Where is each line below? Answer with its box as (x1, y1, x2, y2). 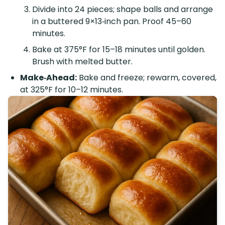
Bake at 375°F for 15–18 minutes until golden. (32, 43, 205, 55)
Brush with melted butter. (32, 55, 133, 67)
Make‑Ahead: (20, 71, 77, 83)
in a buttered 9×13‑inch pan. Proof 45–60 (32, 15, 191, 27)
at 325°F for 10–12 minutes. (20, 83, 123, 95)
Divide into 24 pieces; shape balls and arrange (32, 3, 213, 15)
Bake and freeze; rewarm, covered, (77, 71, 216, 83)
